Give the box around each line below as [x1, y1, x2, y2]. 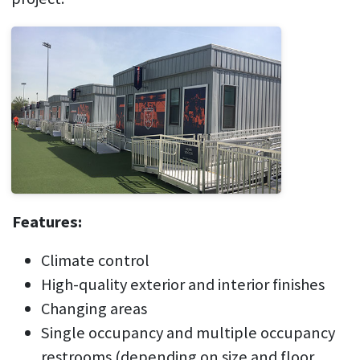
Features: [12, 211, 82, 232]
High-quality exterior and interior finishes [41, 273, 325, 295]
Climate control [41, 249, 149, 271]
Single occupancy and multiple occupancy [41, 321, 335, 343]
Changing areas [41, 297, 150, 319]
